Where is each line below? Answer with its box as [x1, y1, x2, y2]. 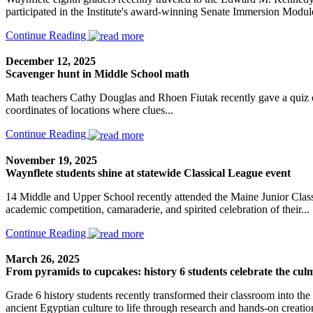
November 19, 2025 [6, 154, 97, 166]
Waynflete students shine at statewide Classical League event [6, 166, 291, 179]
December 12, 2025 [6, 55, 96, 68]
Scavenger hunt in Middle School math [6, 68, 189, 80]
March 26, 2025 [6, 252, 80, 265]
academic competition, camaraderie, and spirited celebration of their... [6, 203, 310, 215]
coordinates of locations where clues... [6, 104, 173, 117]
